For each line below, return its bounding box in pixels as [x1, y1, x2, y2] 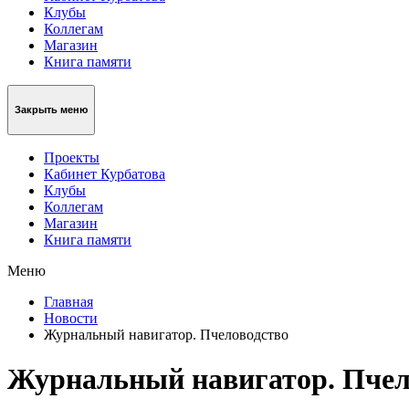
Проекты [44, 149, 100, 165]
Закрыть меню [15, 104, 88, 116]
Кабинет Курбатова [44, 165, 165, 182]
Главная [44, 293, 93, 309]
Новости [44, 309, 98, 326]
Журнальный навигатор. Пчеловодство [44, 326, 288, 342]
